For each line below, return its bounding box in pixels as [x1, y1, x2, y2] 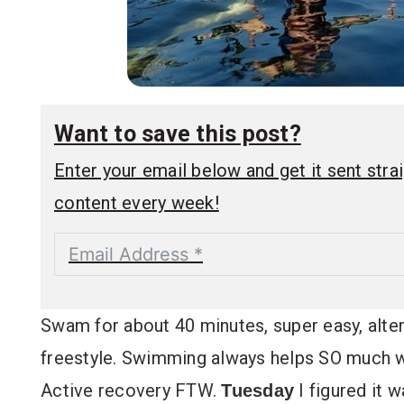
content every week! [54, 191, 219, 214]
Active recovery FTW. [41, 379, 222, 401]
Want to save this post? [54, 120, 301, 147]
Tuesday [221, 380, 294, 400]
